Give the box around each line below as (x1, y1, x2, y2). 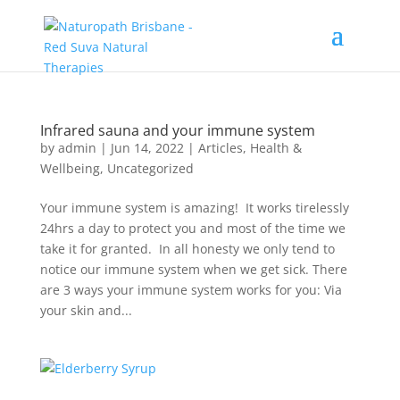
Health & (249, 139, 302, 156)
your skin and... (39, 302, 132, 319)
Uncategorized (106, 160, 194, 177)
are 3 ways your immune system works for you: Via (39, 281, 342, 298)
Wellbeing (39, 160, 100, 177)
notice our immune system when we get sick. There (39, 261, 347, 278)
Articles (197, 139, 243, 156)
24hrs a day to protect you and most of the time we (39, 220, 346, 237)
